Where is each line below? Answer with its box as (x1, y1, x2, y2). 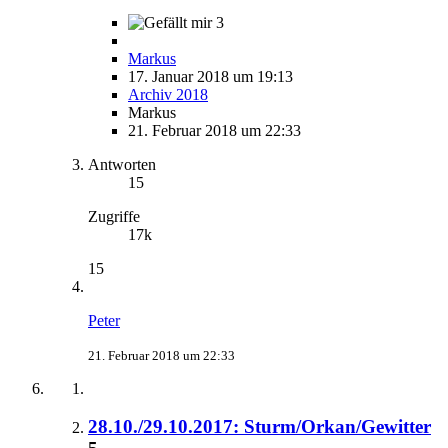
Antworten (88, 155, 156, 173)
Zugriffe (88, 207, 140, 225)
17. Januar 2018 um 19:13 (128, 67, 293, 85)
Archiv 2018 (128, 85, 208, 103)
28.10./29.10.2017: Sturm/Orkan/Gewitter (88, 416, 431, 438)
